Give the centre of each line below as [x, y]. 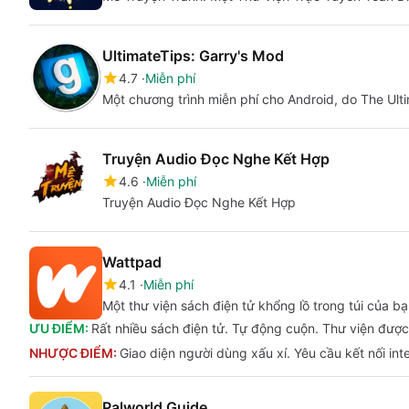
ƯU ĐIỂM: [60, 328]
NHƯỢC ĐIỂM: [74, 353]
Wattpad [132, 262]
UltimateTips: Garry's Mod [193, 56]
